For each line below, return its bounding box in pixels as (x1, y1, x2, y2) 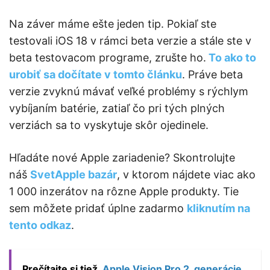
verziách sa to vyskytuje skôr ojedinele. (9, 119, 209, 132)
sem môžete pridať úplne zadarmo (9, 202, 187, 215)
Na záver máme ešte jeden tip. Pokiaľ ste (9, 17, 216, 31)
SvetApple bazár (30, 168, 117, 181)
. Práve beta (182, 68, 243, 81)
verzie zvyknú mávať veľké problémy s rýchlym (9, 85, 248, 98)
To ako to (206, 51, 256, 64)
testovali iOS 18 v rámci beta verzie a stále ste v (9, 34, 251, 48)
